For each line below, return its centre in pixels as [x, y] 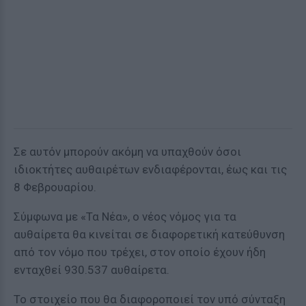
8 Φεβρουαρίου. [55, 187]
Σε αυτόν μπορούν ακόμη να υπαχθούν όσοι [127, 152]
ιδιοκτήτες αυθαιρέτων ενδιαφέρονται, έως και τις [150, 169]
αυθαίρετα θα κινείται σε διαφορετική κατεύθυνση [149, 234]
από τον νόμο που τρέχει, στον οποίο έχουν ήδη [140, 252]
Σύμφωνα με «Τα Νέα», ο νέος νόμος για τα [125, 217]
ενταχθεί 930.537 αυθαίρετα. [92, 270]
